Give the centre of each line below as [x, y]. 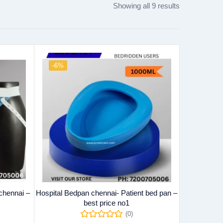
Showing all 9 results [146, 6]
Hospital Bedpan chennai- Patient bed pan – [107, 193]
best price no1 [107, 203]
